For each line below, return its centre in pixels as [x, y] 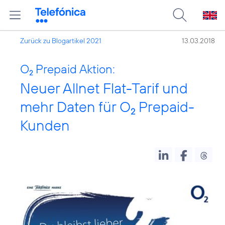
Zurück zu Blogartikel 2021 [61, 41]
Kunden [45, 125]
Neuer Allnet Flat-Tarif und [104, 88]
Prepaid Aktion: [74, 69]
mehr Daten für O [75, 107]
